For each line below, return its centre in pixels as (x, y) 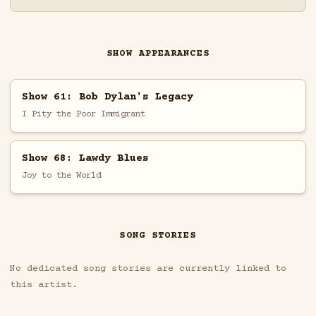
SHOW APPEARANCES (158, 54)
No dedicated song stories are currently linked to (148, 269)
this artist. (43, 285)
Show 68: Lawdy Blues (85, 158)
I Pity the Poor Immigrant (83, 114)
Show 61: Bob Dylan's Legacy (107, 97)
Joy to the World (61, 175)
